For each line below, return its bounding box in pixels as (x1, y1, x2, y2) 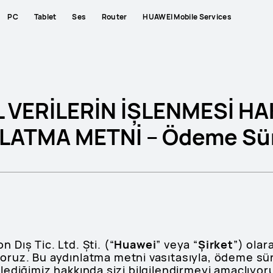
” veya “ (156, 237, 198, 252)
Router (101, 11, 127, 22)
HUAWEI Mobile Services (143, 11, 232, 22)
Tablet (34, 11, 57, 22)
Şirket (197, 237, 233, 252)
